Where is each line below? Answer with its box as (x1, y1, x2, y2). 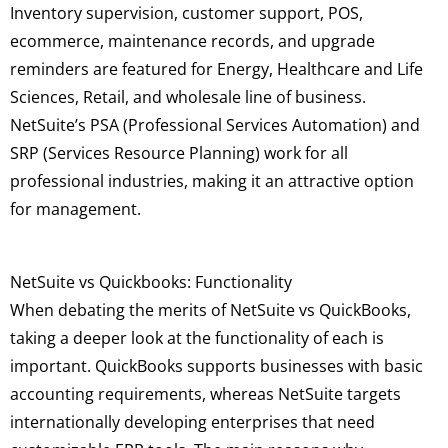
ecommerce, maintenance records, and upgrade (10, 29, 375, 52)
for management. (10, 197, 141, 220)
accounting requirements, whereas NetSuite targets (10, 383, 401, 406)
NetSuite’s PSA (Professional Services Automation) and (10, 113, 420, 136)
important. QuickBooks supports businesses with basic (10, 355, 423, 378)
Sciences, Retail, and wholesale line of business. (10, 85, 366, 108)
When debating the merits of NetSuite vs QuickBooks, (10, 299, 411, 322)
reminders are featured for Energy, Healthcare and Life (10, 57, 423, 80)
